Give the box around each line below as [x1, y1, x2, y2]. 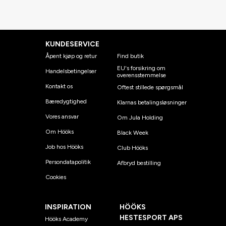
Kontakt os [45, 83, 73, 90]
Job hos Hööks [45, 143, 83, 151]
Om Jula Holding [117, 114, 163, 122]
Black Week [117, 129, 148, 137]
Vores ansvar [45, 113, 79, 121]
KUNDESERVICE [45, 40, 99, 49]
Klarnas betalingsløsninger [117, 99, 187, 106]
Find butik [117, 52, 144, 60]
